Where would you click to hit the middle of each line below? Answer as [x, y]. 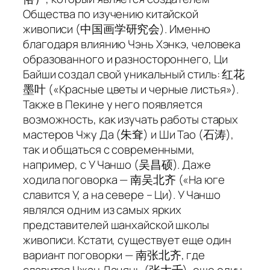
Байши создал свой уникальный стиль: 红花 [134, 74]
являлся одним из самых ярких [102, 210]
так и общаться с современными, [109, 150]
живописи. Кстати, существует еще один [127, 240]
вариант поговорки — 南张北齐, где [114, 255]
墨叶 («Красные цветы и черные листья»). [132, 89]
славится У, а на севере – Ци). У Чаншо [122, 195]
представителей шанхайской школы [116, 225]
